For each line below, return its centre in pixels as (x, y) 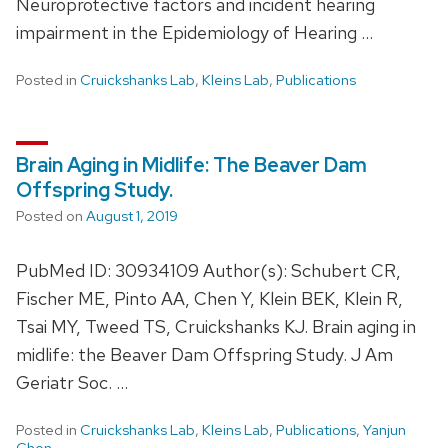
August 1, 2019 (132, 215)
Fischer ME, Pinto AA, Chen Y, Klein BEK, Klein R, (209, 298)
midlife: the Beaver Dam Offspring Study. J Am (204, 354)
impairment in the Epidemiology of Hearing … (194, 32)
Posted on (51, 215)
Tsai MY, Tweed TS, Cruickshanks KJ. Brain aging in (216, 326)
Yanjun (384, 429)
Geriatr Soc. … (72, 382)
